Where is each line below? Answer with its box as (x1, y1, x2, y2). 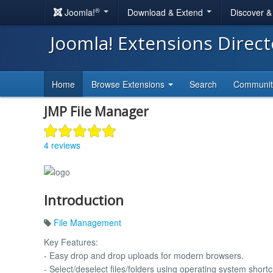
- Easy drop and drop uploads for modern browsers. (44, 249, 244, 261)
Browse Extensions (91, 78, 167, 90)
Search (190, 78, 217, 90)
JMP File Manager (44, 103, 149, 120)
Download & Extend (127, 6, 205, 18)
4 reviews (44, 138, 80, 151)
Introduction (44, 190, 124, 210)
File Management (54, 216, 121, 229)
